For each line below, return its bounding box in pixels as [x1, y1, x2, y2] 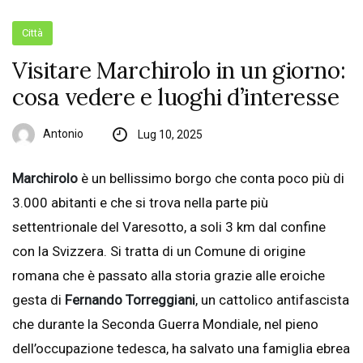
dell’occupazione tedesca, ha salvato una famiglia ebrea [12, 340, 350, 357]
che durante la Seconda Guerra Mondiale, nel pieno [12, 316, 318, 333]
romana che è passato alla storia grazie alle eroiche [12, 267, 325, 284]
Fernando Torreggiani [65, 292, 195, 309]
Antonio [43, 126, 83, 140]
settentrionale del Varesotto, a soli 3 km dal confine [12, 219, 326, 236]
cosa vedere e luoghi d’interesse [12, 83, 340, 113]
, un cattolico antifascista [195, 292, 349, 309]
